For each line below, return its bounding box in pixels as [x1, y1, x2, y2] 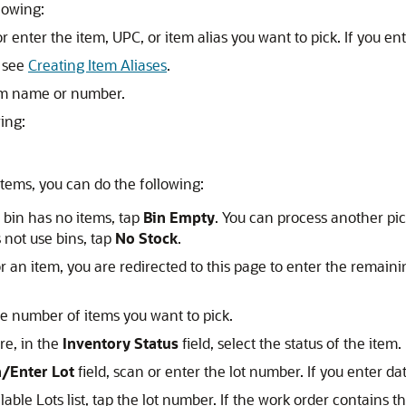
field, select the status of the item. [179, 333, 401, 353]
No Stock [115, 228, 178, 247]
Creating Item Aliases [28, 55, 167, 74]
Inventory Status [63, 333, 179, 353]
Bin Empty [143, 208, 215, 227]
